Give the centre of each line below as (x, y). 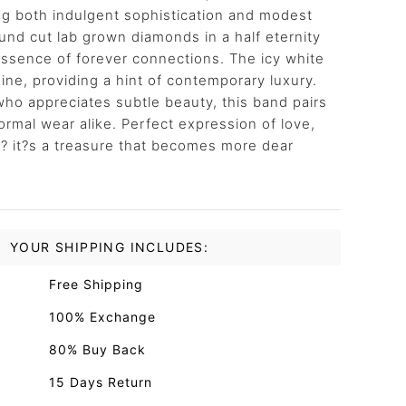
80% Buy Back (97, 349)
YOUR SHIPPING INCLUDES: (110, 247)
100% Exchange (102, 317)
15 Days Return (101, 382)
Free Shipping (96, 284)
